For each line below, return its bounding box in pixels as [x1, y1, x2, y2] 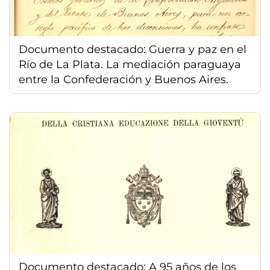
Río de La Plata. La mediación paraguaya [19, 57, 241, 71]
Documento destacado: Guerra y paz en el [19, 42, 246, 56]
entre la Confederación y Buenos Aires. [19, 72, 228, 86]
